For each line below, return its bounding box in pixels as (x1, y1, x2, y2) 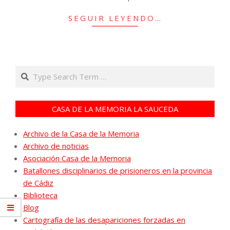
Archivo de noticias (23, 140, 89, 151)
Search (15, 65, 42, 76)
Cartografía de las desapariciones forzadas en (23, 214, 185, 225)
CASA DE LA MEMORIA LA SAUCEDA (52, 103, 178, 114)
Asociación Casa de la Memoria (23, 152, 131, 163)
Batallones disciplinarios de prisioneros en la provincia (23, 165, 212, 176)
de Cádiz (23, 177, 53, 188)
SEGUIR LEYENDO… (68, 12, 162, 23)
